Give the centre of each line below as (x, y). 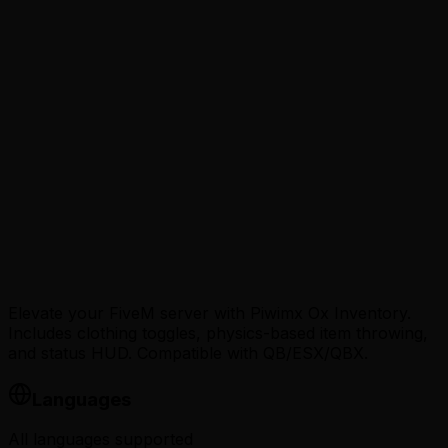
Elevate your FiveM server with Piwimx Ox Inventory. (209, 312)
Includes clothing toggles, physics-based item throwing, (218, 332)
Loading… (45, 180)
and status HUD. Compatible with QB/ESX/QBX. (188, 352)
